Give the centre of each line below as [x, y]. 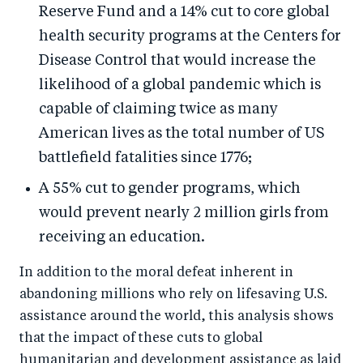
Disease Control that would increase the [177, 61]
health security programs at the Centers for [190, 36]
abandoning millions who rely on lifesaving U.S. [173, 295]
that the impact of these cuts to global [141, 339]
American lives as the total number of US [182, 134]
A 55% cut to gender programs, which [170, 189]
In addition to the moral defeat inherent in [156, 273]
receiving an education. [122, 237]
